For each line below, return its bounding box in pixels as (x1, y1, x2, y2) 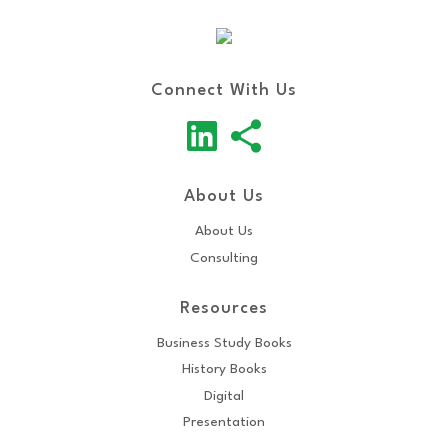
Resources (180, 299, 268, 317)
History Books (181, 362, 267, 376)
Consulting (190, 250, 258, 265)
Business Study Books (156, 335, 292, 350)
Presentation (183, 415, 265, 429)
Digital (204, 388, 244, 403)
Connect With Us (151, 82, 297, 99)
